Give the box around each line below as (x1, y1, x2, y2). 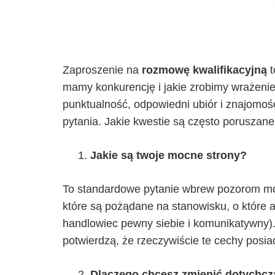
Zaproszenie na (63, 64, 142, 77)
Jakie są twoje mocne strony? (90, 149, 247, 162)
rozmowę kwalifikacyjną (142, 64, 267, 77)
